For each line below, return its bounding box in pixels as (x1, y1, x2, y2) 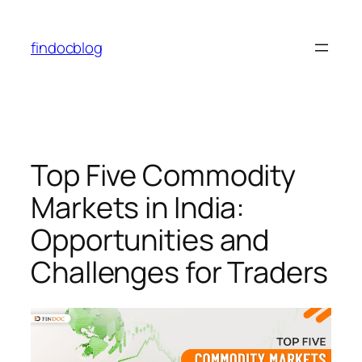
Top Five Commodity (31, 154, 297, 195)
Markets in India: (31, 187, 246, 227)
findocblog (31, 36, 103, 58)
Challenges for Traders (31, 251, 328, 292)
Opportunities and (31, 219, 270, 259)
